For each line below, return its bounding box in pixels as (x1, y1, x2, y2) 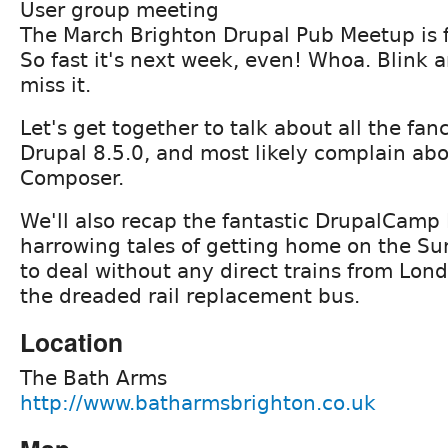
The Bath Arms (20, 365, 167, 390)
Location (20, 323, 123, 360)
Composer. (20, 165, 124, 190)
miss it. (20, 72, 91, 97)
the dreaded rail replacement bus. (20, 283, 360, 308)
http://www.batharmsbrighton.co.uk (20, 390, 376, 415)
